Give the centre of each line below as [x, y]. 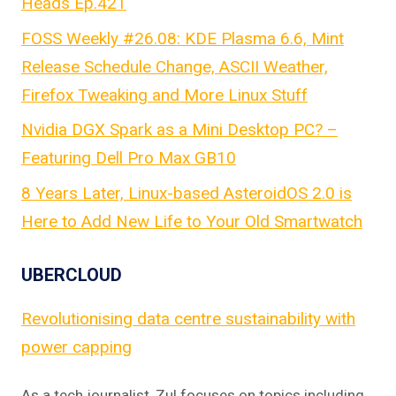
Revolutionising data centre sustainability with [188, 318]
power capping [76, 346]
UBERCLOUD [72, 274]
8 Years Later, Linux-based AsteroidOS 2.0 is [187, 193]
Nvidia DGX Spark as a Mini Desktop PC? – [179, 130]
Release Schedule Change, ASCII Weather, [175, 66]
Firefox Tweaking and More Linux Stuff [164, 95]
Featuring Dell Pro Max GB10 [129, 158]
